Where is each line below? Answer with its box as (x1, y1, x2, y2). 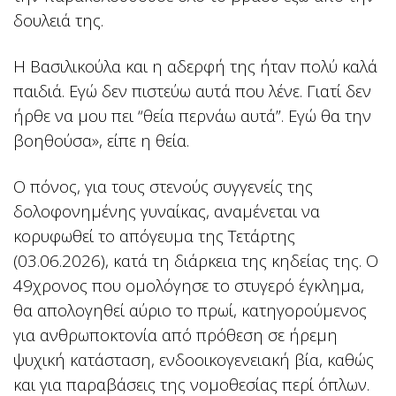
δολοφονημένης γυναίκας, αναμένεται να (13, 200, 320, 223)
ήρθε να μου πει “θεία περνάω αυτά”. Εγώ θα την (13, 104, 371, 127)
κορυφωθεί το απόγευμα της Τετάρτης (13, 225, 295, 247)
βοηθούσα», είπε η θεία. (13, 129, 189, 152)
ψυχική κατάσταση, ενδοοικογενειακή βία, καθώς (13, 348, 374, 371)
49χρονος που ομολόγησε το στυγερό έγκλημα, (13, 274, 364, 297)
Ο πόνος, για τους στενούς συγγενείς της (13, 175, 313, 198)
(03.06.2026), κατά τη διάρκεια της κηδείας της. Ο (13, 249, 378, 272)
